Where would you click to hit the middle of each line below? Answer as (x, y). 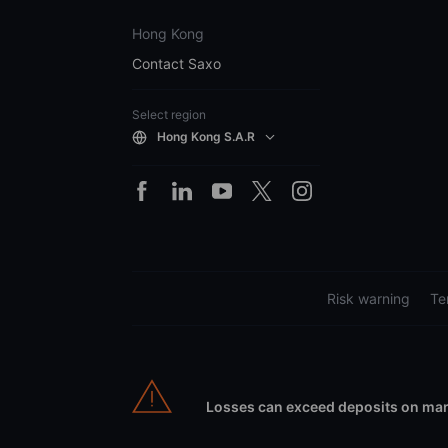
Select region (169, 114)
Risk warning (368, 298)
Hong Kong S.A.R (206, 137)
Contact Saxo (176, 63)
